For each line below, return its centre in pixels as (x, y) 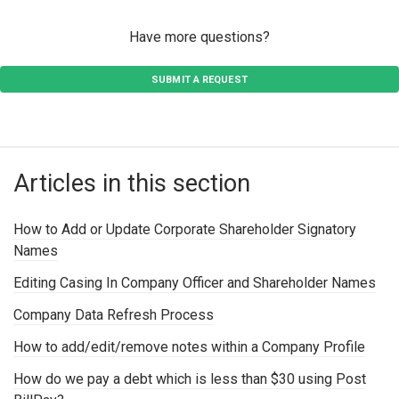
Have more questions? (199, 37)
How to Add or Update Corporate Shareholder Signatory (185, 229)
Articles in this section (132, 183)
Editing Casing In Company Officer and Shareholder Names (195, 282)
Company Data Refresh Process (114, 314)
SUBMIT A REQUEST (199, 79)
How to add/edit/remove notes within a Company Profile (189, 346)
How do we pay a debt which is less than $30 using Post (190, 379)
